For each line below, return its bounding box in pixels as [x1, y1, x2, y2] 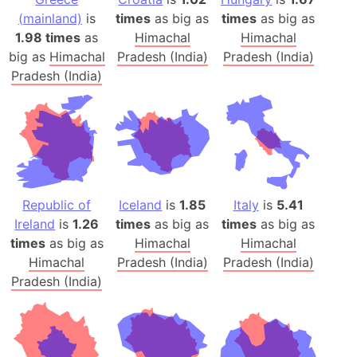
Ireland [14, 216, 56, 233]
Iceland [119, 197, 163, 214]
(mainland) [18, 10, 82, 26]
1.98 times [15, 29, 81, 45]
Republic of [22, 197, 92, 214]
